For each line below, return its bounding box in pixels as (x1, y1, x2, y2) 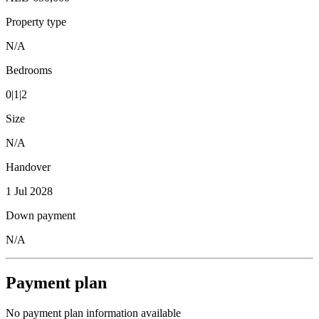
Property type (6, 16, 66, 28)
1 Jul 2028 (6, 185, 53, 198)
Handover (6, 161, 51, 174)
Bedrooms (6, 64, 52, 77)
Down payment (6, 209, 75, 222)
